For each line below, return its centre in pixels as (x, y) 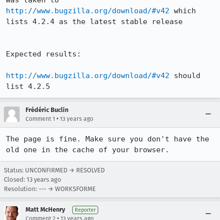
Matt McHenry (45, 209)
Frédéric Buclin (47, 110)
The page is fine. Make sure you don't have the (108, 139)
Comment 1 (40, 119)
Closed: (15, 179)
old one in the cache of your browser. (88, 150)
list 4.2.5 (28, 86)
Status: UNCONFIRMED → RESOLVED (54, 170)
